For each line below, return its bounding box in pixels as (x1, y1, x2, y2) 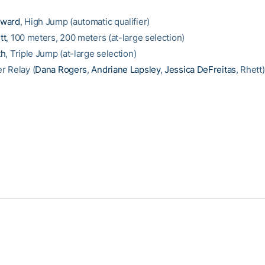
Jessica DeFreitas (164, 64, 236, 75)
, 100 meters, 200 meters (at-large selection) (6, 32, 185, 43)
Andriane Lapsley (91, 64, 160, 75)
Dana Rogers (35, 64, 88, 75)
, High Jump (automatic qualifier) (20, 16, 150, 27)
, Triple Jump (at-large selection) (5, 48, 137, 59)
